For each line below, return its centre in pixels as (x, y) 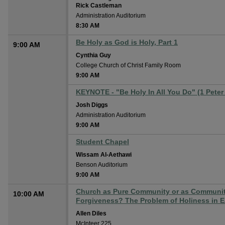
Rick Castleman (99, 6)
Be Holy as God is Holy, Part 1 (127, 42)
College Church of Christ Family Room (128, 65)
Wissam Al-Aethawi (104, 155)
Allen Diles (91, 213)
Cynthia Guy (93, 55)
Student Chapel (102, 142)
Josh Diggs (92, 105)
